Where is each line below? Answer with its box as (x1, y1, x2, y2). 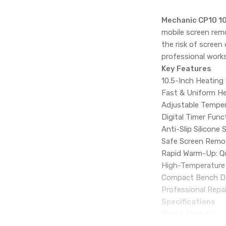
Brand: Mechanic (161, 209, 219, 218)
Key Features (161, 64, 212, 73)
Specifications (161, 197, 216, 206)
